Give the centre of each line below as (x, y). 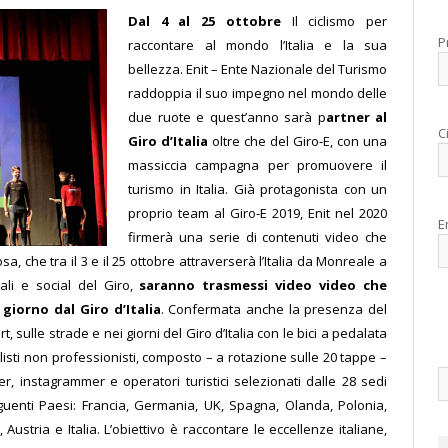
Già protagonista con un (310, 188)
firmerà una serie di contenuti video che (257, 236)
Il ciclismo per (339, 20)
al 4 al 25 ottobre (209, 20)
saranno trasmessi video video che (263, 284)
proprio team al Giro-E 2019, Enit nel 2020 (257, 212)
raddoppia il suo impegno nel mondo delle (257, 92)
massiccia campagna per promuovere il (257, 164)
